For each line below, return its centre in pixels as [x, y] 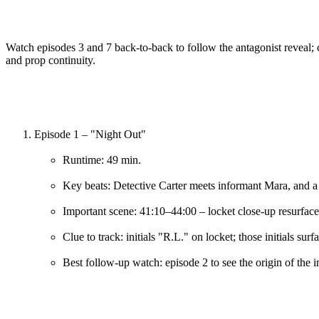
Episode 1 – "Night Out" [90, 134]
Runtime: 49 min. [102, 159]
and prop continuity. [51, 60]
